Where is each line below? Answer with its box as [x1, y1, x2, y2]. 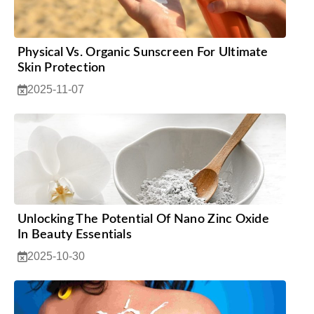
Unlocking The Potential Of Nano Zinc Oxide [18, 212, 269, 226]
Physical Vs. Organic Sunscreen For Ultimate [18, 46, 268, 59]
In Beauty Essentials [18, 228, 132, 241]
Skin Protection [18, 61, 106, 74]
